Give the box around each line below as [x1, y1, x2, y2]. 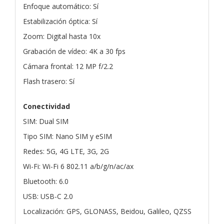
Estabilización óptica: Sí [23, 16, 97, 26]
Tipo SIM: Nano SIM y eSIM [23, 131, 112, 141]
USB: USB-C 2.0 [23, 191, 73, 201]
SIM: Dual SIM [23, 116, 68, 126]
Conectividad [23, 101, 70, 111]
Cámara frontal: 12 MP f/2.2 [23, 61, 113, 71]
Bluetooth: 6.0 [23, 176, 68, 186]
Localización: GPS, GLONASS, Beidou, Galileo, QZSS [23, 206, 191, 216]
